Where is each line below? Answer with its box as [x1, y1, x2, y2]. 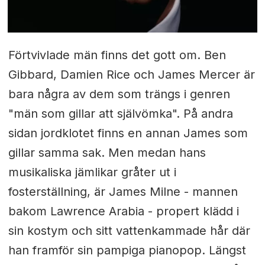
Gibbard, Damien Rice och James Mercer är [8, 67, 255, 82]
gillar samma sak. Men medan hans [8, 146, 206, 160]
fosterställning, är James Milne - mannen [8, 185, 238, 199]
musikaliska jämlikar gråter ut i [8, 165, 176, 179]
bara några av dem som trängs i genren [8, 87, 230, 101]
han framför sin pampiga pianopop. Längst [8, 243, 246, 257]
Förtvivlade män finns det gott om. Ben [8, 48, 226, 62]
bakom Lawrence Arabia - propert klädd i [8, 204, 239, 218]
